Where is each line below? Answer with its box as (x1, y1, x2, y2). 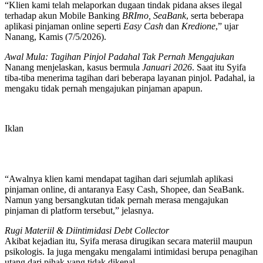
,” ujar (215, 21, 238, 31)
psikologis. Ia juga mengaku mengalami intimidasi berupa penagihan (5, 246, 258, 257)
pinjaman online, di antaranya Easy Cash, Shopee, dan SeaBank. (5, 184, 244, 194)
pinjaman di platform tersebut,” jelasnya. (5, 205, 154, 215)
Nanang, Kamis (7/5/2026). (5, 31, 106, 42)
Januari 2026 (142, 62, 192, 72)
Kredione (181, 21, 215, 31)
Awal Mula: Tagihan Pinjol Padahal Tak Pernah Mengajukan (5, 51, 234, 62)
